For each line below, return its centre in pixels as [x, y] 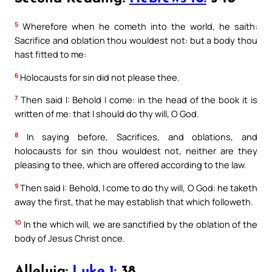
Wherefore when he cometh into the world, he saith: [138, 26]
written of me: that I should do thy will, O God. [107, 114]
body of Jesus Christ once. [70, 238]
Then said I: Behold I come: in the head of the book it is [138, 100]
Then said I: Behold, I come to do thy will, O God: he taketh [138, 187]
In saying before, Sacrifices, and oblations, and [138, 137]
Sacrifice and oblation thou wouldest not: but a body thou [136, 40]
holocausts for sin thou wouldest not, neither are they [136, 151]
